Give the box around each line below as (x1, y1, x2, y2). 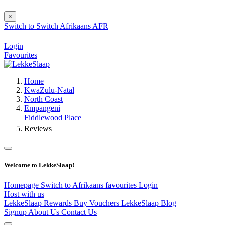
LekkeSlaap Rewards (4, 198, 74, 207)
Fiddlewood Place (24, 113, 81, 122)
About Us (28, 207, 61, 216)
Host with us (4, 189, 44, 198)
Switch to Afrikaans (41, 180, 105, 189)
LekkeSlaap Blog (121, 198, 176, 207)
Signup (4, 207, 28, 216)
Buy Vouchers (74, 198, 121, 207)
